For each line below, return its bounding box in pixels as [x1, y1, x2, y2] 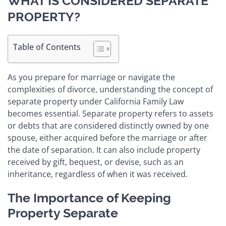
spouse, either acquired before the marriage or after [8, 132, 207, 143]
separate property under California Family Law [8, 95, 184, 107]
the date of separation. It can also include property [8, 144, 200, 155]
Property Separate [8, 205, 118, 220]
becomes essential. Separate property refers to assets [8, 107, 213, 119]
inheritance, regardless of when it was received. [8, 168, 188, 180]
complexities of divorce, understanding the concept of [8, 83, 213, 95]
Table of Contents [13, 41, 81, 53]
